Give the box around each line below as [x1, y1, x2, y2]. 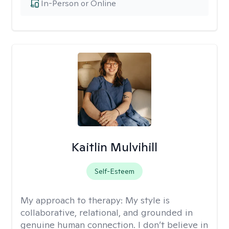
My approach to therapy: [20, 194, 125, 206]
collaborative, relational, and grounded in [20, 207, 193, 218]
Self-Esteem [94, 167, 134, 176]
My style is [125, 194, 170, 206]
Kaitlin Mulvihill [71, 139, 157, 155]
